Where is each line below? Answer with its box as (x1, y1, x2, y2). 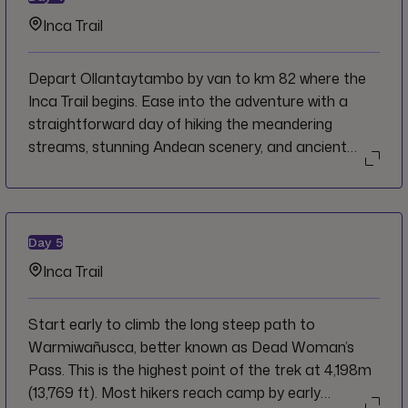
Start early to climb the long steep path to (28, 314, 315, 335)
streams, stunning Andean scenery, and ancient (28, 137, 347, 158)
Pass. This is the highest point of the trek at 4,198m (28, 360, 372, 381)
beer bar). (28, 7, 92, 28)
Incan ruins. (28, 159, 104, 180)
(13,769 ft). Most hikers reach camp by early (28, 382, 321, 403)
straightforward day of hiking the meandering (28, 114, 332, 135)
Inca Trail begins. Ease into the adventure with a (28, 91, 348, 112)
